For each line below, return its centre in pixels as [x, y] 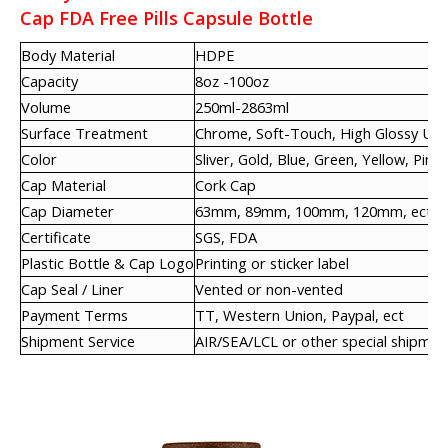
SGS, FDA [226, 237]
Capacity [49, 81]
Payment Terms [74, 315]
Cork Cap [225, 185]
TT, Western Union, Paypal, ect [299, 315]
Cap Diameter [67, 211]
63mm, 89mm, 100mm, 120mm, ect [313, 211]
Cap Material [63, 185]
